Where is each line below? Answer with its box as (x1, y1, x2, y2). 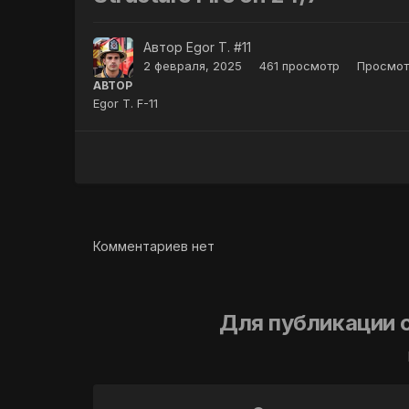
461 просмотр (259, 58, 341, 73)
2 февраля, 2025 (143, 58, 243, 73)
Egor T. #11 (186, 38, 252, 55)
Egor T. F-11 (93, 95, 159, 110)
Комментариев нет (93, 238, 215, 255)
